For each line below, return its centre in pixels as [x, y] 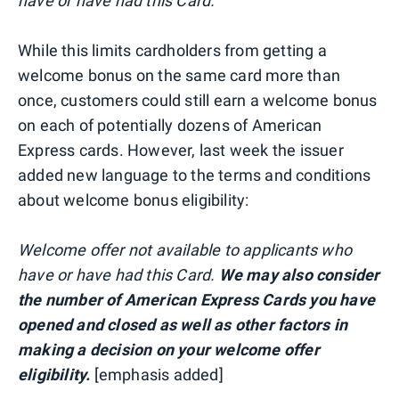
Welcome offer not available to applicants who [185, 249]
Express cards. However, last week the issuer [181, 150]
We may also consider [299, 274]
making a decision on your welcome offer [169, 349]
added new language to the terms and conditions [195, 175]
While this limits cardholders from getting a [172, 50]
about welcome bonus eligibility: [134, 199]
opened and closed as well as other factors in [183, 324]
